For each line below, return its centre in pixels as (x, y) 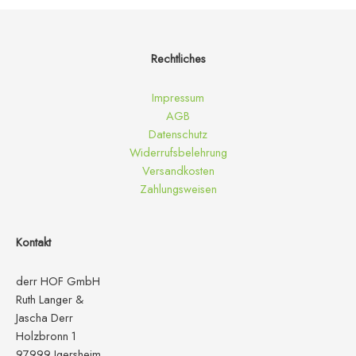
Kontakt (33, 242)
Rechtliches (178, 59)
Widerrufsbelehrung (178, 152)
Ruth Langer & (50, 299)
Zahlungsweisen (178, 188)
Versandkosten (178, 170)
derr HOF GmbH (58, 281)
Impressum (178, 97)
